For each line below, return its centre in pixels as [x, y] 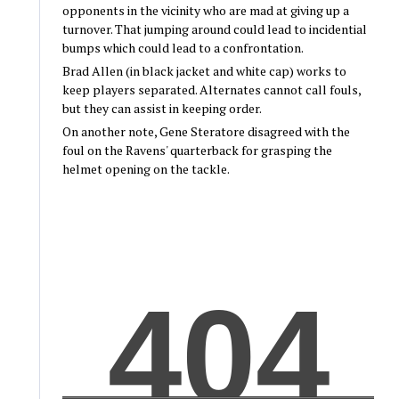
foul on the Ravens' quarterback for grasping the [197, 151]
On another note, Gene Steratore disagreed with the [206, 132]
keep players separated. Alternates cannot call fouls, [211, 90]
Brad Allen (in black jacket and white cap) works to [204, 71]
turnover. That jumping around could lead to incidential [214, 29]
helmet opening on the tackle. [146, 169]
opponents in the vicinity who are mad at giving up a [205, 11]
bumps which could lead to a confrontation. [183, 48]
